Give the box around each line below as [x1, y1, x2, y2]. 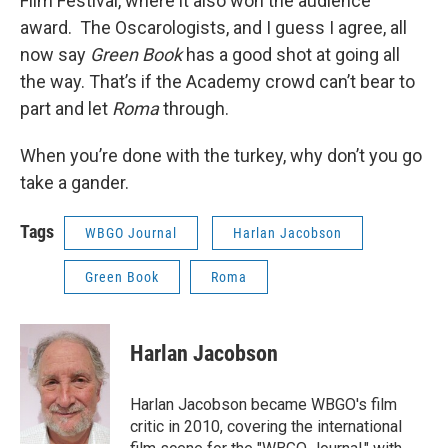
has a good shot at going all [182, 44, 400, 65]
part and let [20, 98, 112, 119]
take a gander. [20, 172, 129, 193]
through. [159, 98, 233, 119]
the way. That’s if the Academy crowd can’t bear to [20, 71, 415, 92]
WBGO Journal [85, 225, 177, 241]
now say [20, 44, 90, 65]
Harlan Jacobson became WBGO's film [130, 395, 397, 414]
